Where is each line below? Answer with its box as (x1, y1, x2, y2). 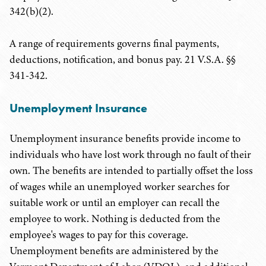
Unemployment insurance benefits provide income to (9, 131, 240, 145)
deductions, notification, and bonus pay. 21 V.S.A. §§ (9, 52, 236, 66)
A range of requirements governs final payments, (9, 36, 219, 50)
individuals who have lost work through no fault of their (9, 147, 251, 161)
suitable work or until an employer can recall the (9, 195, 220, 210)
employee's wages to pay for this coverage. (9, 227, 188, 242)
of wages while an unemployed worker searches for (9, 179, 230, 194)
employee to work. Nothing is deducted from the (9, 211, 220, 226)
